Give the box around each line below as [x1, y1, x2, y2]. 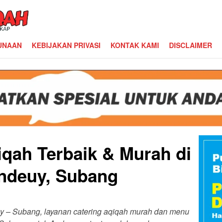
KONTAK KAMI [111, 40, 159, 50]
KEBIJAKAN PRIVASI [32, 40, 101, 50]
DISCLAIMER [169, 40, 212, 50]
